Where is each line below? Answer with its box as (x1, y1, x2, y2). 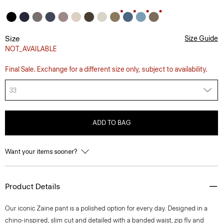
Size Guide (185, 34, 218, 43)
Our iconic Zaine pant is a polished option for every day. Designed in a (5, 205, 208, 212)
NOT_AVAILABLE (5, 45, 57, 53)
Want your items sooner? (5, 148, 79, 155)
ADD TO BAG (92, 119, 131, 126)
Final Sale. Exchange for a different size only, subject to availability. (5, 65, 207, 74)
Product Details (5, 182, 60, 191)
